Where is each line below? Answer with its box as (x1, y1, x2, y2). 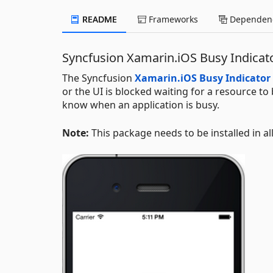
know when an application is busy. (62, 97, 219, 112)
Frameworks (146, 13, 198, 25)
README (80, 13, 117, 25)
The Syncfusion (62, 71, 135, 85)
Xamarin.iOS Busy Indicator (135, 71, 271, 85)
